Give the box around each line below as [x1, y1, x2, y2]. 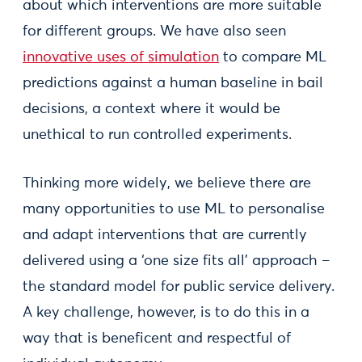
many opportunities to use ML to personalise [23, 202, 325, 217]
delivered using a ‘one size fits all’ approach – [23, 254, 330, 268]
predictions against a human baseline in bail [23, 76, 323, 90]
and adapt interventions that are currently [23, 228, 307, 242]
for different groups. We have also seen [23, 24, 286, 39]
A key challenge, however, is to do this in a [23, 305, 309, 320]
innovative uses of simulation [23, 50, 219, 65]
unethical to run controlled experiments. [23, 128, 292, 142]
